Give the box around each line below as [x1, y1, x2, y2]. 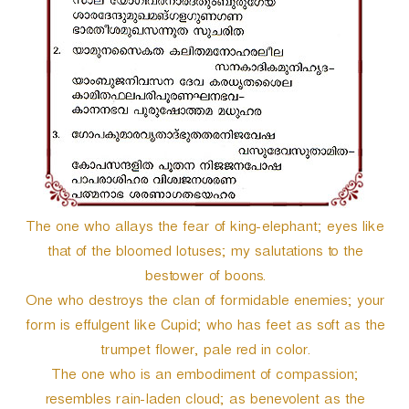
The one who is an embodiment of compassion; [51, 366, 358, 388]
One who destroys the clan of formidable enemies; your [25, 292, 384, 314]
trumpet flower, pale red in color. [99, 341, 310, 363]
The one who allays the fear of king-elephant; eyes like [26, 218, 383, 240]
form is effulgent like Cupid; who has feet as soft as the [25, 317, 384, 339]
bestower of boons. [143, 267, 266, 289]
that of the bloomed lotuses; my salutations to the [47, 243, 362, 265]
